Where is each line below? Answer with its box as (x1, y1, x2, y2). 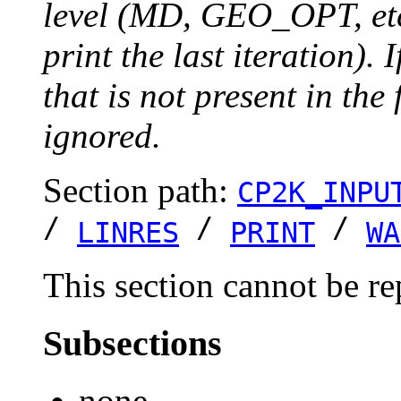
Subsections (43, 322, 222, 363)
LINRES (77, 216, 179, 249)
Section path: (43, 170, 237, 209)
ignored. (43, 115, 161, 155)
